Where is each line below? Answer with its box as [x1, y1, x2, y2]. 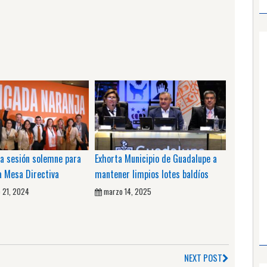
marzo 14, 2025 [104, 185, 151, 197]
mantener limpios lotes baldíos [95, 166, 209, 181]
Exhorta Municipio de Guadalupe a [95, 151, 217, 166]
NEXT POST [184, 250, 222, 264]
